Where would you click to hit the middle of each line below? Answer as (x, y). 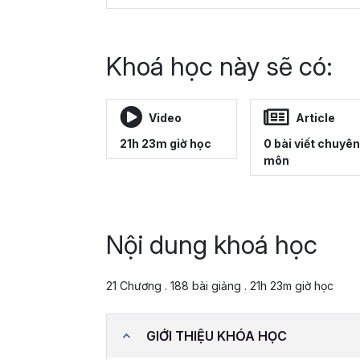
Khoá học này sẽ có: (219, 67)
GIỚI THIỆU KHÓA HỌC (217, 335)
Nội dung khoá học (212, 245)
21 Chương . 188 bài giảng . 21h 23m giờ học (220, 286)
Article (315, 117)
